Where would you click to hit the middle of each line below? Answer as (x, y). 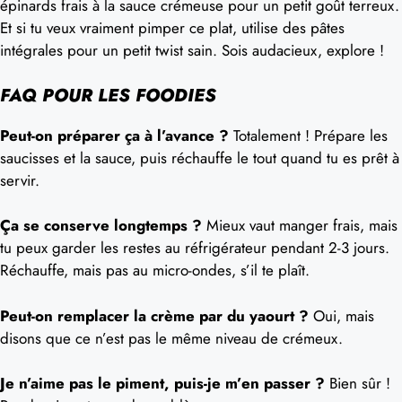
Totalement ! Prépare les (308, 135)
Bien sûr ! (358, 383)
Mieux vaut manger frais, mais (300, 225)
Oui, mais (341, 315)
